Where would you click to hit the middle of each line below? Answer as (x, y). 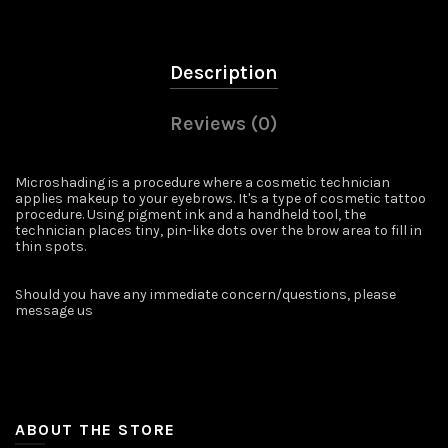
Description (224, 72)
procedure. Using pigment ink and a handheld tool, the (190, 214)
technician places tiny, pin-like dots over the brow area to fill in (218, 230)
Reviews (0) (224, 123)
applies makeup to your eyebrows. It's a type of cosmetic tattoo (220, 198)
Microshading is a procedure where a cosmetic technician (202, 182)
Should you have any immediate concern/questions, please (205, 294)
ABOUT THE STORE (95, 429)
